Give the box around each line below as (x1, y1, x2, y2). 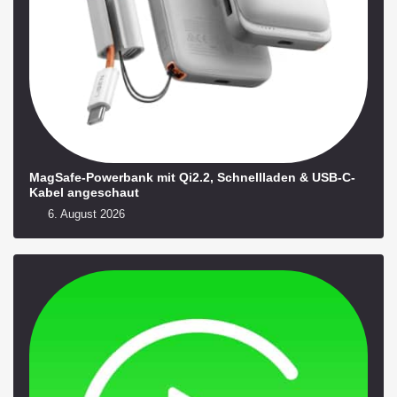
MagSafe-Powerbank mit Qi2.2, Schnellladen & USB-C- (29, 169, 355, 184)
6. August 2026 (44, 207, 126, 222)
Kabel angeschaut (29, 184, 139, 199)
